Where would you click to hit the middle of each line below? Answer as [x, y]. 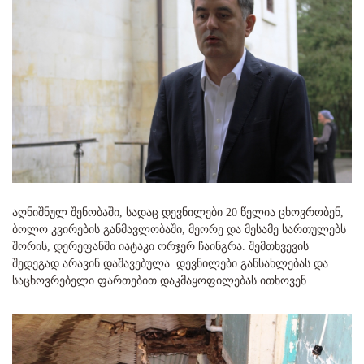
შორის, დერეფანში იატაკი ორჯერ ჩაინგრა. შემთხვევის [160, 246]
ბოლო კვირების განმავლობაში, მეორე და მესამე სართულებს [179, 229]
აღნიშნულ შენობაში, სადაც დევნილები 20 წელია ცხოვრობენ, [178, 212]
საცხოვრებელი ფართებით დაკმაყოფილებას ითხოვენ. [161, 280]
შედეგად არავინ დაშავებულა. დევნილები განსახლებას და [170, 263]
